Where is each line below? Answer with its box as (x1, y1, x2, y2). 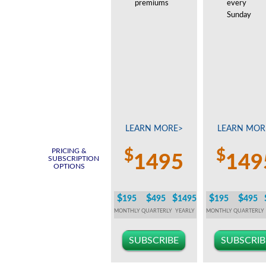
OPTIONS (53, 163, 85, 170)
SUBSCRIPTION (47, 155, 99, 162)
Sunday (226, 11, 251, 19)
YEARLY (173, 208, 195, 214)
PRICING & (51, 147, 87, 154)
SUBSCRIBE (129, 236, 179, 245)
